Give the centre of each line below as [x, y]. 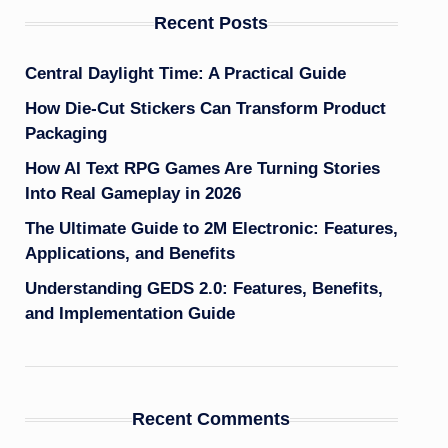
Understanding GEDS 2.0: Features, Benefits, [203, 288]
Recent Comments [211, 419]
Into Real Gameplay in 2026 [132, 193]
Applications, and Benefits [129, 253]
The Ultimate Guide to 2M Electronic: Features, [211, 228]
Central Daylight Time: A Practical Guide [185, 73]
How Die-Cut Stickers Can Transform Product [205, 108]
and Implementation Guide [129, 313]
